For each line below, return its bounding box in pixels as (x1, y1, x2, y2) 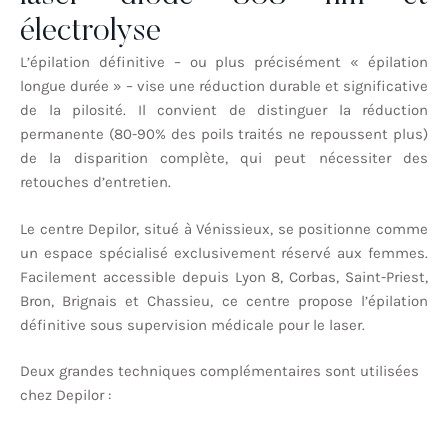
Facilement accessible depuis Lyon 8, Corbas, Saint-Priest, (20, 267, 428, 286)
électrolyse (20, 16, 161, 49)
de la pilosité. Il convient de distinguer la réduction (20, 101, 428, 120)
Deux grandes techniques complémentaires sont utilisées (20, 362, 419, 381)
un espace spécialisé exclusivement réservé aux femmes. (20, 243, 428, 262)
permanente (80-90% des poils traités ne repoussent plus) (20, 125, 428, 144)
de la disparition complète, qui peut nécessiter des (20, 149, 428, 168)
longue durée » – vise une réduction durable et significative (20, 77, 428, 96)
